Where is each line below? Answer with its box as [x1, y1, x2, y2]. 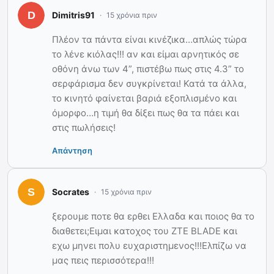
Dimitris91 [52, 10, 95, 21]
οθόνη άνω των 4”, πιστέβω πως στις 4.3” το [52, 62, 244, 75]
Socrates [52, 187, 89, 198]
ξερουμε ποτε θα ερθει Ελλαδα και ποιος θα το [52, 210, 254, 222]
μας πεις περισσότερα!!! [52, 254, 154, 266]
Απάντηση [52, 145, 92, 155]
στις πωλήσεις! [52, 121, 116, 133]
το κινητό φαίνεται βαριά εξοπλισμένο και [52, 92, 237, 104]
